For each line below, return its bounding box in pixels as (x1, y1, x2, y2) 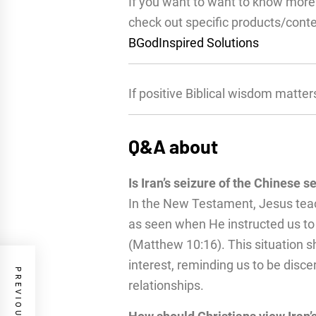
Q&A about (128, 134, 218, 157)
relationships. (128, 277, 204, 293)
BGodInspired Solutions (128, 35, 259, 50)
